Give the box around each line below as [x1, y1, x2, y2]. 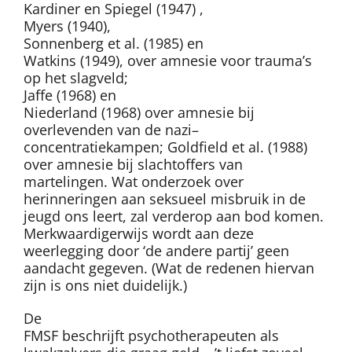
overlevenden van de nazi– [24, 120, 199, 140]
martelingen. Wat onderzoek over [24, 172, 244, 192]
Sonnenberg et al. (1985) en [24, 34, 203, 53]
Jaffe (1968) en [24, 86, 116, 105]
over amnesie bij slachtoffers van [24, 155, 243, 174]
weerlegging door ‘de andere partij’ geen [24, 241, 289, 261]
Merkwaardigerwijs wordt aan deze [24, 224, 254, 244]
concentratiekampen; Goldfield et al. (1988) [24, 137, 307, 157]
